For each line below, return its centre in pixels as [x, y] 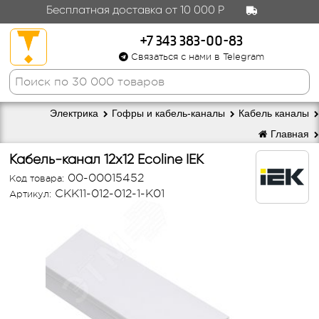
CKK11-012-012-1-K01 [108, 194]
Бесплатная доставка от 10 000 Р [135, 10]
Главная [290, 134]
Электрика [75, 114]
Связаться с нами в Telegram [196, 57]
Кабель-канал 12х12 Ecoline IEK [107, 159]
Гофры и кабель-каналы [170, 114]
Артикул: [31, 194]
